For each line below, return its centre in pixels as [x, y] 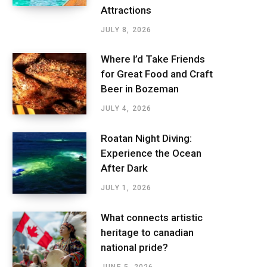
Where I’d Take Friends [153, 59]
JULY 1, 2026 [126, 188]
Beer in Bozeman [140, 89]
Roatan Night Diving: [146, 139]
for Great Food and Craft [157, 74]
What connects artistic [152, 218]
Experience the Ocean [151, 153]
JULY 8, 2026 [126, 30]
